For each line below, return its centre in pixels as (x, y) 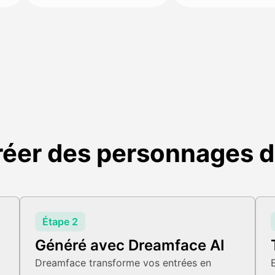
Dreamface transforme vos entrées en (123, 263)
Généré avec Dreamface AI (130, 245)
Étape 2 (60, 222)
